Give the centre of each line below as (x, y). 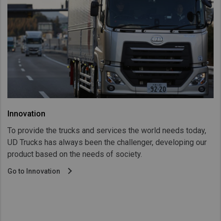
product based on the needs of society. (75, 154)
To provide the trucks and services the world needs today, (107, 131)
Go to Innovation (35, 171)
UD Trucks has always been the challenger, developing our (107, 143)
